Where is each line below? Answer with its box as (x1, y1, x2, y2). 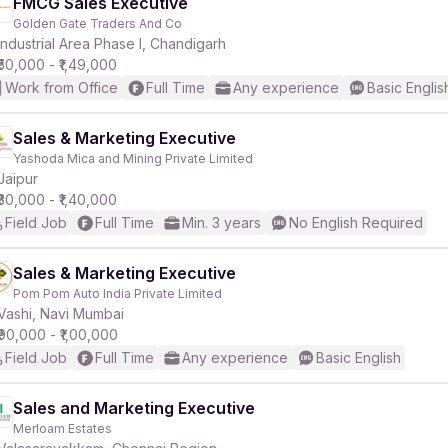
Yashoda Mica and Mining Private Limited (13, 151, 253, 166)
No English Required (289, 214, 423, 231)
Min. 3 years (182, 214, 261, 231)
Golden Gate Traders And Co (13, 16, 182, 31)
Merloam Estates (13, 421, 112, 436)
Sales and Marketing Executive (13, 398, 255, 418)
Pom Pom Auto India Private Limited (13, 286, 222, 301)
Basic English (316, 349, 401, 366)
